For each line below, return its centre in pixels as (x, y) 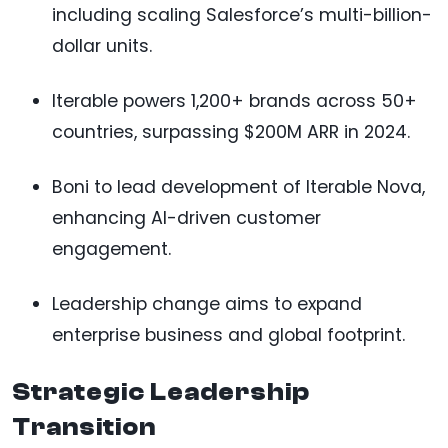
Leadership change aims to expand (207, 303)
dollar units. (102, 45)
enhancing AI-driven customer (186, 217)
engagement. (111, 248)
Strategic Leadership (161, 391)
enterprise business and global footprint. (228, 334)
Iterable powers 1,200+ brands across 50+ (234, 100)
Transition (84, 426)
